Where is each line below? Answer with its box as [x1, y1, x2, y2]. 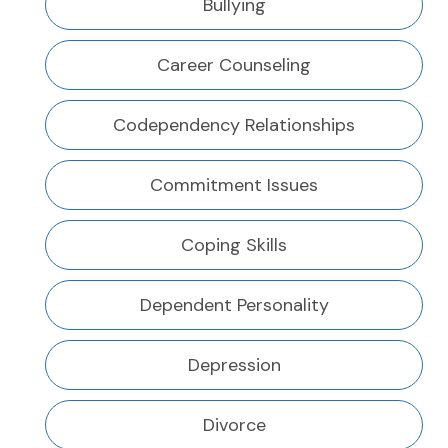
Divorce [202, 413, 266, 438]
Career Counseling [157, 53, 311, 78]
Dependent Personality [139, 293, 329, 318]
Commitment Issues [150, 173, 318, 198]
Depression [187, 353, 281, 378]
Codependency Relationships [113, 113, 355, 138]
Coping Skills [181, 233, 287, 258]
